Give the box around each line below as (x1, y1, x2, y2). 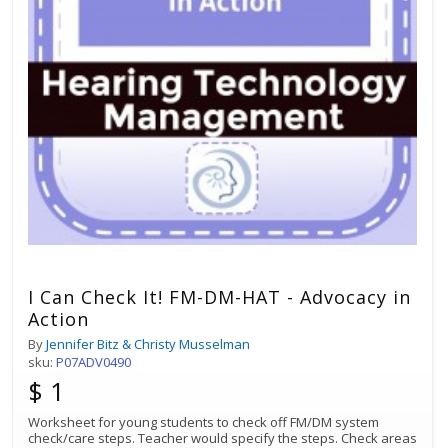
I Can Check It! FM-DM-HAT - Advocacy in (28, 284, 411, 309)
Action (28, 306, 89, 331)
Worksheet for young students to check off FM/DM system (28, 412, 379, 431)
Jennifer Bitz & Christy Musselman (46, 334, 250, 353)
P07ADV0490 (56, 352, 131, 371)
